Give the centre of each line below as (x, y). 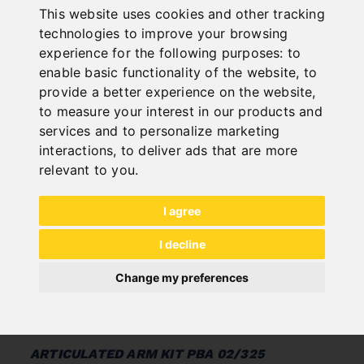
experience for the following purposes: (163, 52)
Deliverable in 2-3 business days (182, 36)
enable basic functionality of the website (168, 72)
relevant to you (87, 169)
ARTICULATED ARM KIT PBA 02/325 (147, 354)
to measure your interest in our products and (181, 111)
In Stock (192, 16)
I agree (182, 210)
